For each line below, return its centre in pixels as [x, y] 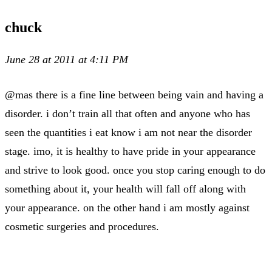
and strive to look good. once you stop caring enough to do [135, 170]
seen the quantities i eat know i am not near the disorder [128, 132]
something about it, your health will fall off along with [125, 189]
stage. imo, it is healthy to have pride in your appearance [130, 151]
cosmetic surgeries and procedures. [82, 226]
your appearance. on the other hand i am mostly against [127, 207]
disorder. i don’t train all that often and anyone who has [127, 113]
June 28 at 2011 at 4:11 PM [66, 59]
